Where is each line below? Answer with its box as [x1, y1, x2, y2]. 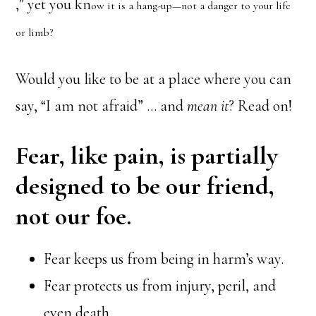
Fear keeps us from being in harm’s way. [44, 250, 284, 268]
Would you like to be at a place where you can [16, 70, 292, 88]
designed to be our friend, [16, 171, 275, 201]
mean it [187, 97, 229, 115]
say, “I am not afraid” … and [16, 97, 188, 115]
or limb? [16, 25, 54, 39]
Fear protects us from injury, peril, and [44, 276, 276, 295]
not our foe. [16, 201, 132, 231]
